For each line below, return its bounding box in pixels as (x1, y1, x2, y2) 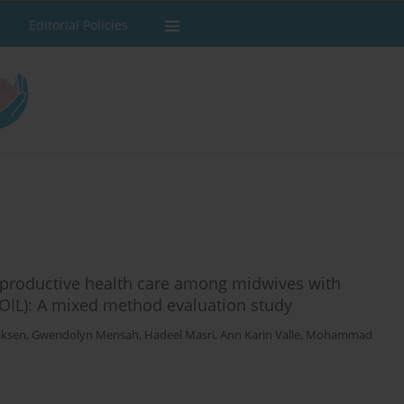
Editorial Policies (29, 16, 128, 33)
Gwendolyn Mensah (32, 327, 139, 344)
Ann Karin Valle (220, 327, 300, 344)
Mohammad (306, 327, 372, 344)
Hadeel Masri (144, 327, 215, 344)
